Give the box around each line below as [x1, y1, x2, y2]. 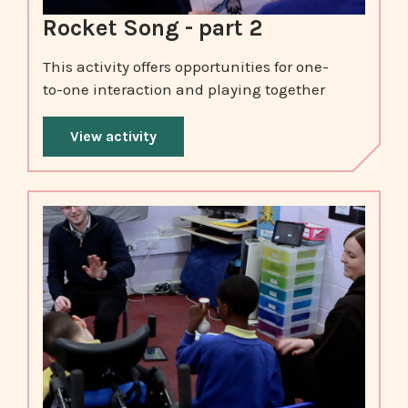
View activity [70, 127, 157, 146]
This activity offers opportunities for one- [43, 57, 329, 76]
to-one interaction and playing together [43, 80, 325, 99]
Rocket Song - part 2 [43, 14, 262, 41]
